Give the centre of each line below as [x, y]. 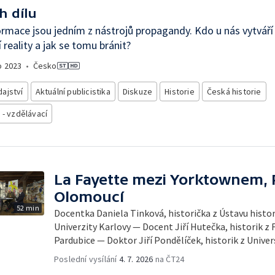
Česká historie [234, 91]
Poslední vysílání [87, 259]
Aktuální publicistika [73, 91]
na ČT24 [169, 259]
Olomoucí [89, 196]
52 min [28, 207]
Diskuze [137, 91]
